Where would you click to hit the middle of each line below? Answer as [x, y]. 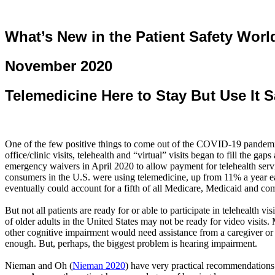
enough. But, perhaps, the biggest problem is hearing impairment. [131, 243]
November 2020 [59, 66]
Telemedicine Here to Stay [98, 95]
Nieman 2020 [99, 265]
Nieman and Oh [37, 265]
